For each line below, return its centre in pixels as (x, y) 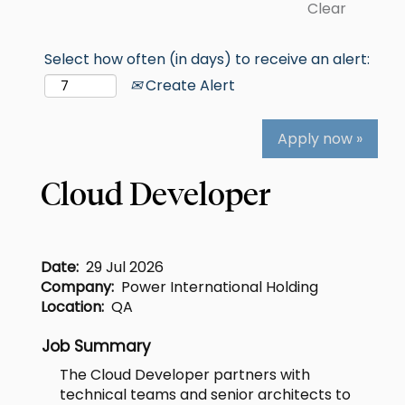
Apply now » (320, 139)
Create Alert (188, 85)
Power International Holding (220, 287)
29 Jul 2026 (125, 267)
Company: (81, 287)
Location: (76, 307)
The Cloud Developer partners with (185, 375)
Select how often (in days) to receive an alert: (207, 59)
